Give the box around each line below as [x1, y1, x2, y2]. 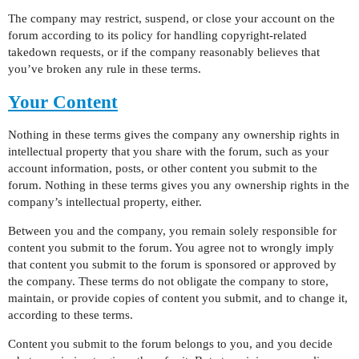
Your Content [8, 92, 118, 112]
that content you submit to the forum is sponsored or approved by [8, 258, 337, 271]
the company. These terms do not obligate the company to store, [8, 275, 329, 288]
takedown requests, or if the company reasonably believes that [8, 46, 320, 58]
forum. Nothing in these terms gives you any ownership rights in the [8, 179, 349, 192]
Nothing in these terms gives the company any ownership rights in [8, 128, 340, 141]
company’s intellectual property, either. [8, 196, 202, 208]
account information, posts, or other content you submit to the [8, 162, 317, 175]
